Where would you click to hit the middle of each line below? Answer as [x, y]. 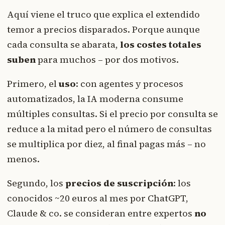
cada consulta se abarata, [64, 44]
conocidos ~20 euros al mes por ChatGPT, [98, 198]
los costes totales [161, 44]
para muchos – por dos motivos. [107, 59]
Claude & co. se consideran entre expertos [101, 213]
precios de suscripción [119, 183]
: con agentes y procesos [130, 83]
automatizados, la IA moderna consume [95, 98]
